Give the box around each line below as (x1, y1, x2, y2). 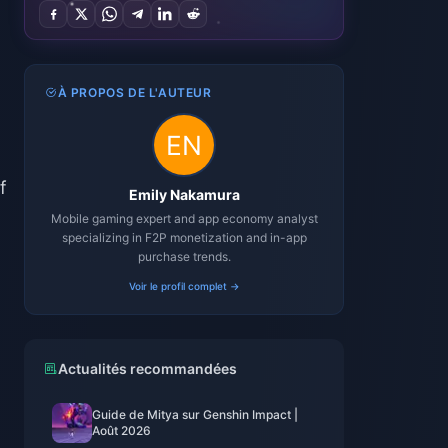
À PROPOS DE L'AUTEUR (57, 85, 212, 100)
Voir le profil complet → (128, 280, 240, 292)
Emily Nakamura (128, 186, 240, 203)
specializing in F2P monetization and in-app (61, 230, 307, 245)
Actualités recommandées (58, 360, 237, 377)
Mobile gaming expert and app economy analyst (50, 211, 318, 226)
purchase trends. (137, 249, 231, 264)
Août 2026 (92, 423, 151, 438)
